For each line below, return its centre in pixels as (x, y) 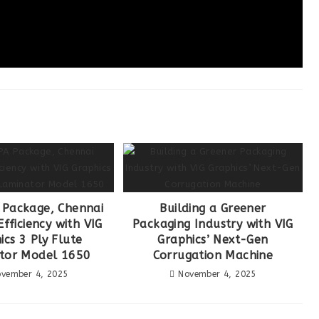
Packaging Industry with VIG (213, 224)
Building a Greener (213, 209)
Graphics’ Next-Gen (213, 240)
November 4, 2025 (217, 274)
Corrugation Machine (213, 256)
